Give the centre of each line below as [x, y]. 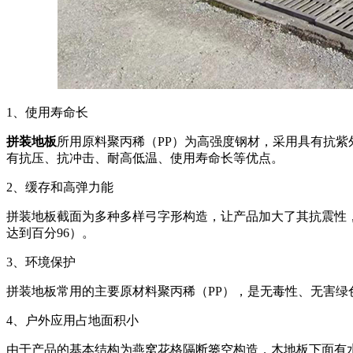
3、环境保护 [41, 262]
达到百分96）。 [50, 232]
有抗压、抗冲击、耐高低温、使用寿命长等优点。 [145, 158]
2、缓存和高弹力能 [60, 187]
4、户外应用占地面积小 [72, 320]
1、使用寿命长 [47, 112]
